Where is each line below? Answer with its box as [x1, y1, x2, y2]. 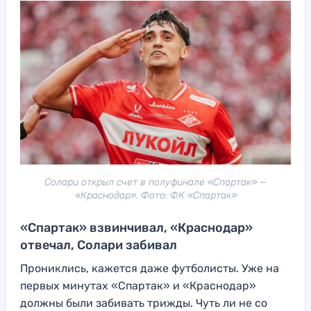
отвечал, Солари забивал [20, 237, 183, 253]
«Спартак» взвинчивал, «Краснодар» [20, 219, 253, 235]
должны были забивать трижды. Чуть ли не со [20, 296, 267, 310]
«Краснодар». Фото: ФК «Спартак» [74, 189, 237, 201]
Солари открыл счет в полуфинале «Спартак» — [44, 176, 267, 188]
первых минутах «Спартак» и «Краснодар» [20, 278, 256, 292]
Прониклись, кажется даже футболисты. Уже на [20, 261, 279, 275]
